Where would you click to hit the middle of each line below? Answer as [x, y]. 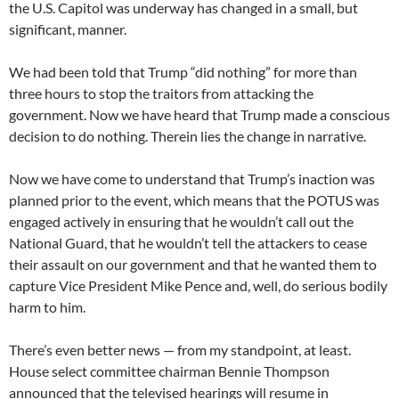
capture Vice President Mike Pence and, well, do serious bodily [198, 285]
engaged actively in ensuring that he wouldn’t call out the [181, 221]
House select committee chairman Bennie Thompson [169, 371]
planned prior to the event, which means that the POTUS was [194, 200]
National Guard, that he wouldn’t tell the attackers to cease [188, 243]
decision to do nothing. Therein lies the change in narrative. [187, 136]
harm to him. [47, 307]
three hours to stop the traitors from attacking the [161, 93]
